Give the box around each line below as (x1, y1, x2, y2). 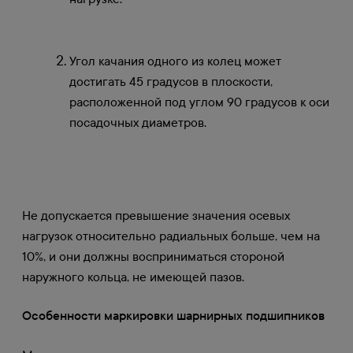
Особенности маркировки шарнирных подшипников (22, 308, 325, 324)
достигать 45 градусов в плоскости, (69, 74, 273, 90)
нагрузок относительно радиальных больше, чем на (22, 229, 320, 244)
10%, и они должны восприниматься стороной (22, 249, 284, 265)
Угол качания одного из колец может (69, 54, 281, 69)
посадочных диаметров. (69, 115, 206, 131)
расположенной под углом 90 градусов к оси (69, 95, 329, 110)
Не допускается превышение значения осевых (22, 208, 290, 224)
